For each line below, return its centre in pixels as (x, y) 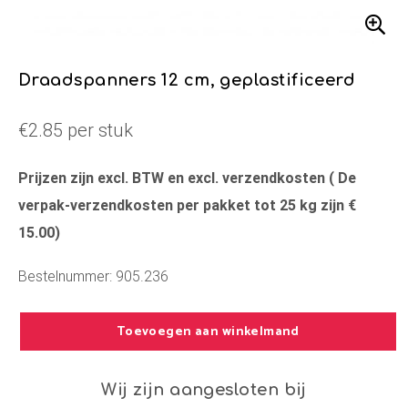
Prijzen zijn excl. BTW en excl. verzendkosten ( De (187, 178)
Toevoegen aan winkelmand (208, 332)
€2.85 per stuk (76, 130)
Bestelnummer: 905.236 (93, 276)
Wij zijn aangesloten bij (204, 390)
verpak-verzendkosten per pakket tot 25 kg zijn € (187, 205)
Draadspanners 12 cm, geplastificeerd (187, 80)
